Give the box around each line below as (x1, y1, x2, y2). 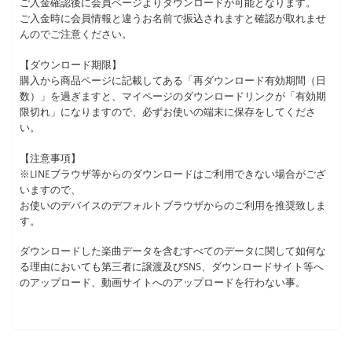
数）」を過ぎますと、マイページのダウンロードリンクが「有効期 (20, 90, 326, 102)
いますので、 (20, 184, 81, 196)
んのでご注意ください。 (20, 29, 132, 41)
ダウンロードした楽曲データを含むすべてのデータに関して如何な (20, 246, 326, 258)
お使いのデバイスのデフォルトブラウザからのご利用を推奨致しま (20, 200, 326, 211)
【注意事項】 (20, 152, 81, 164)
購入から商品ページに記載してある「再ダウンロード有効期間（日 (20, 75, 326, 86)
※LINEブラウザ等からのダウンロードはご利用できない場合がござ (20, 168, 326, 180)
